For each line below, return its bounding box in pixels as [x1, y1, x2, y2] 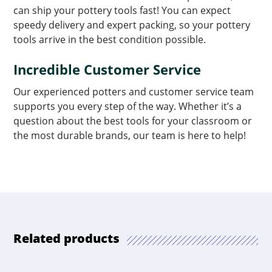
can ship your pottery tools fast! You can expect [13, 4, 231, 17]
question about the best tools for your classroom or [13, 114, 253, 127]
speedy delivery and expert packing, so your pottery [13, 18, 251, 32]
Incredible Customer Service [13, 60, 202, 78]
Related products [13, 230, 120, 246]
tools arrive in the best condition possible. [13, 33, 206, 46]
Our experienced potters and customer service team [13, 85, 254, 98]
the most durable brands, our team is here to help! [13, 129, 246, 142]
